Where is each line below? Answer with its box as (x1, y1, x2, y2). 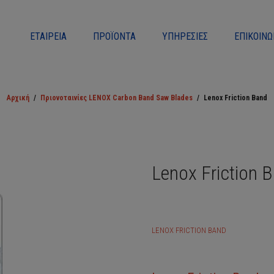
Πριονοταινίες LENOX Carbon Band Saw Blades (40, 94, 193, 102)
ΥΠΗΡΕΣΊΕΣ (162, 31, 209, 42)
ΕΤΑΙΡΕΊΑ (30, 31, 67, 42)
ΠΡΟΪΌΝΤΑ (93, 31, 136, 42)
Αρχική (6, 94, 29, 102)
